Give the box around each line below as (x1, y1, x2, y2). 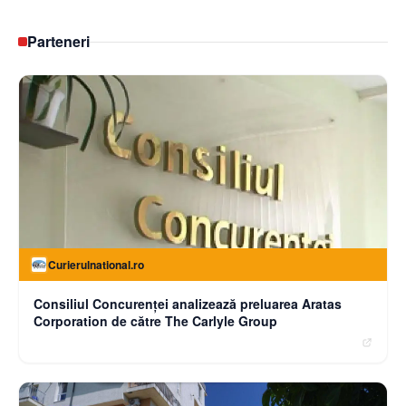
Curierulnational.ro (48, 256, 144, 273)
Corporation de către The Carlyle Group (34, 311, 277, 330)
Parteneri (27, 31, 90, 53)
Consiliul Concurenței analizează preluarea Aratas (34, 294, 342, 313)
